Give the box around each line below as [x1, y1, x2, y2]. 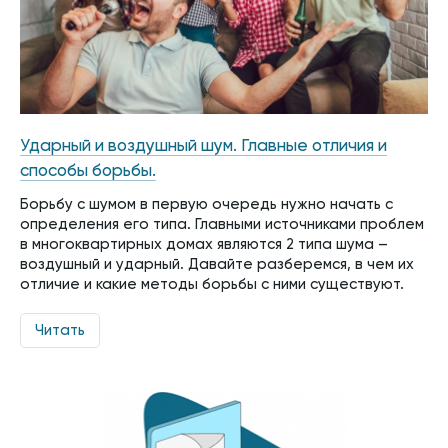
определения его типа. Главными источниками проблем [20, 216, 424, 232]
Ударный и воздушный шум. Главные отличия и [20, 137, 387, 155]
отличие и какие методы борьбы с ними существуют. [20, 276, 404, 292]
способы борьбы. [20, 162, 156, 180]
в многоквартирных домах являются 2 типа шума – [20, 236, 388, 252]
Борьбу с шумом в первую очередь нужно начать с [20, 196, 393, 212]
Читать [35, 322, 85, 338]
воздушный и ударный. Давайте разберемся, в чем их [20, 256, 414, 272]
